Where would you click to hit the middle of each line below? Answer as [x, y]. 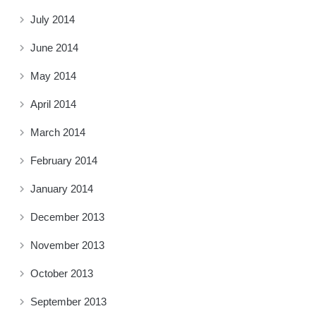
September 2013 [68, 301]
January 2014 [62, 188]
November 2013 [67, 245]
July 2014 [53, 19]
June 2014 [54, 47]
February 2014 [64, 160]
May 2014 [53, 75]
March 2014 [58, 132]
